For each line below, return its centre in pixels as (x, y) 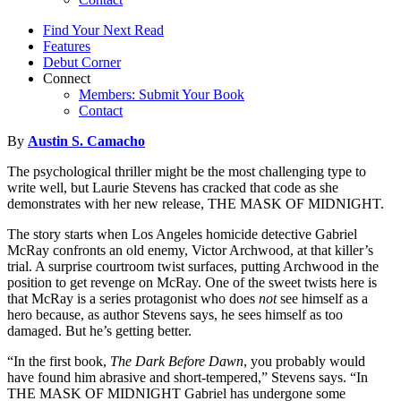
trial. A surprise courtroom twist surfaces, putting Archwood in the (193, 266)
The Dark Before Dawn (177, 361)
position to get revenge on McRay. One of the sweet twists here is (192, 282)
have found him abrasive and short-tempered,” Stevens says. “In (188, 377)
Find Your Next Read (103, 30)
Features (67, 46)
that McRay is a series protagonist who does (133, 298)
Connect (67, 78)
